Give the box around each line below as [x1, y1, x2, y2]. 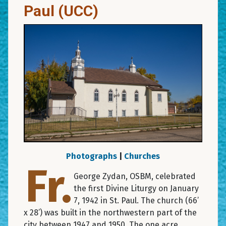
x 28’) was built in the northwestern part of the [24, 207, 197, 217]
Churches [124, 151, 160, 161]
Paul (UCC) [24, 2, 98, 20]
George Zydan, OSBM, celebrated [74, 171, 196, 181]
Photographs [66, 151, 117, 161]
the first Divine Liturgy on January [74, 183, 199, 193]
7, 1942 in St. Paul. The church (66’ [74, 195, 199, 205]
